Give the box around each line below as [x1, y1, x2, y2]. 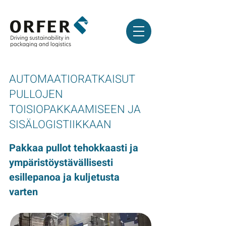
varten [9, 185, 38, 199]
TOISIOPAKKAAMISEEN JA [9, 101, 141, 118]
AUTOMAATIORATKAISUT [9, 71, 135, 87]
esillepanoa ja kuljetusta [9, 170, 120, 185]
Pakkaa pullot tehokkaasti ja [9, 141, 138, 155]
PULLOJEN [9, 86, 63, 102]
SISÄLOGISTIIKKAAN [9, 117, 111, 133]
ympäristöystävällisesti [9, 155, 113, 170]
